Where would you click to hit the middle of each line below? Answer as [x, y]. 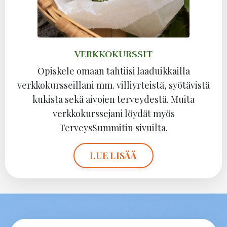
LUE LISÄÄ [113, 155]
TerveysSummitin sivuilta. [113, 128]
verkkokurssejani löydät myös [113, 114]
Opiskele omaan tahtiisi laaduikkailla [113, 71]
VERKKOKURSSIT [113, 54]
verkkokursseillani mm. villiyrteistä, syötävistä [113, 85]
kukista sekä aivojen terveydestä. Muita [113, 100]
